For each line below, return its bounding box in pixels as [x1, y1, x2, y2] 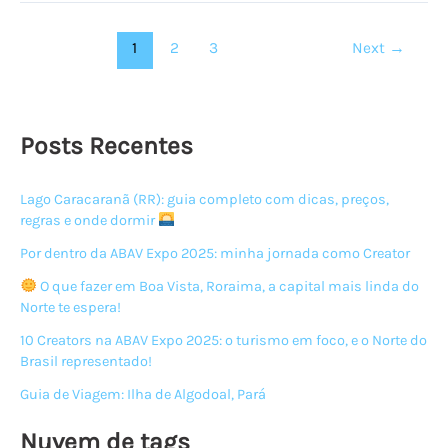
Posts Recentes [20, 130, 193, 160]
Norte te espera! [20, 298, 121, 316]
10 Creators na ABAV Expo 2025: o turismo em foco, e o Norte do [20, 331, 427, 349]
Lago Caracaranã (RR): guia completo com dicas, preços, [20, 190, 389, 208]
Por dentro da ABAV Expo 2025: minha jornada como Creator [20, 244, 410, 262]
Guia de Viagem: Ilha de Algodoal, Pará [20, 385, 266, 403]
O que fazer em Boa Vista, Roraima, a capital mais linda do [36, 277, 419, 295]
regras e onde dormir [20, 211, 158, 229]
